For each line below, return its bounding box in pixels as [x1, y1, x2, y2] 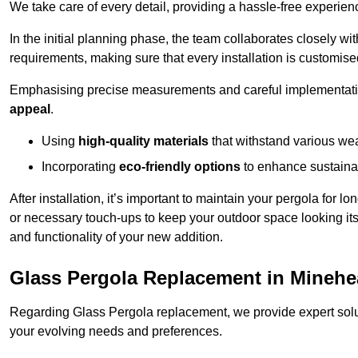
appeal [10, 102, 50, 117]
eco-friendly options [119, 160, 241, 174]
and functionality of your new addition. [10, 230, 223, 245]
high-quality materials [78, 134, 209, 149]
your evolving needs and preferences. [10, 324, 222, 339]
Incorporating [42, 160, 119, 174]
